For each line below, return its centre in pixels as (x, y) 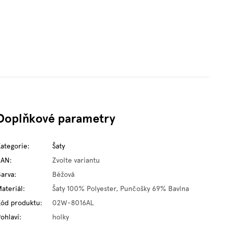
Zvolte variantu (76, 160)
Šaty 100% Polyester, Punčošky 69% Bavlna (121, 188)
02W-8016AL (73, 202)
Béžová (64, 174)
